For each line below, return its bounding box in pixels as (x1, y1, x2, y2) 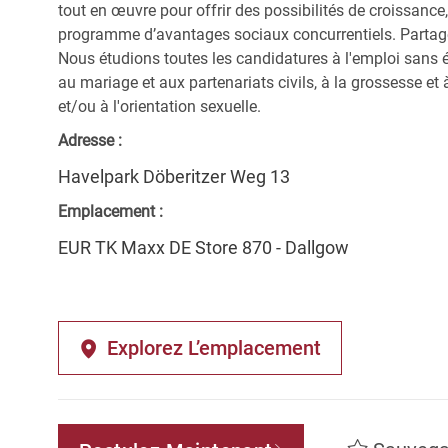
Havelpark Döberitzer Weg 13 (58, 165, 290, 187)
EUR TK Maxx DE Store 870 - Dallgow (58, 236, 349, 258)
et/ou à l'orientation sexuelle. (58, 96, 261, 116)
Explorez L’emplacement (107, 335, 321, 360)
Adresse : (58, 130, 122, 150)
